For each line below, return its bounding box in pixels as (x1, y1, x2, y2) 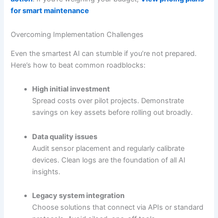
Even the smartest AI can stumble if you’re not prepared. (11, 49, 197, 58)
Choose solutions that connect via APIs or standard (32, 203, 204, 212)
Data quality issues (32, 132, 98, 141)
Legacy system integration (32, 191, 125, 200)
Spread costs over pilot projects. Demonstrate (32, 96, 184, 106)
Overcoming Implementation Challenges (11, 30, 144, 39)
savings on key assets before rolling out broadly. (32, 108, 193, 117)
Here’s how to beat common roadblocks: (11, 60, 146, 70)
